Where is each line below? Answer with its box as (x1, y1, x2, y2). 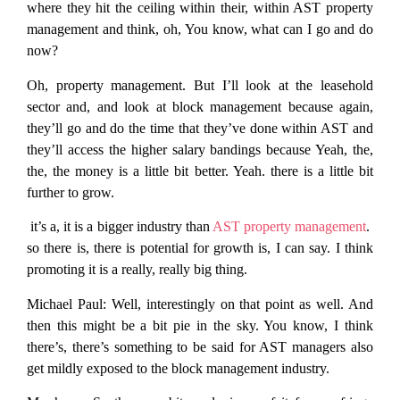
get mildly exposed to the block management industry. (27, 360, 329, 376)
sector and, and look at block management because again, (27, 98, 373, 114)
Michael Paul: (27, 296, 106, 312)
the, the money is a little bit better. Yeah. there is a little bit (27, 162, 373, 179)
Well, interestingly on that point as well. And (105, 296, 374, 312)
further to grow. (27, 184, 114, 200)
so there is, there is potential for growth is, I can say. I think (27, 240, 373, 256)
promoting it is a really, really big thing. (27, 262, 251, 278)
